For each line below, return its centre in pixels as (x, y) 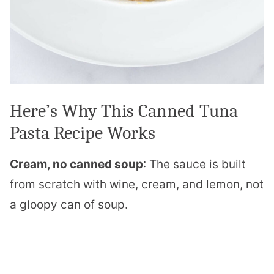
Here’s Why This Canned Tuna (124, 111)
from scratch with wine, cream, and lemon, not (137, 185)
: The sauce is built (194, 165)
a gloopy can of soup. (69, 205)
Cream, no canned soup (76, 165)
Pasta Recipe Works (83, 133)
